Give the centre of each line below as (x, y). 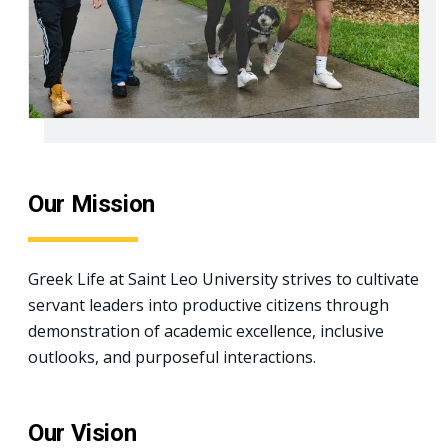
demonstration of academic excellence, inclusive (206, 331)
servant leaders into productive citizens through (208, 305)
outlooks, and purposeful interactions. (172, 357)
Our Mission (92, 204)
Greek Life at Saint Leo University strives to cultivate (223, 279)
